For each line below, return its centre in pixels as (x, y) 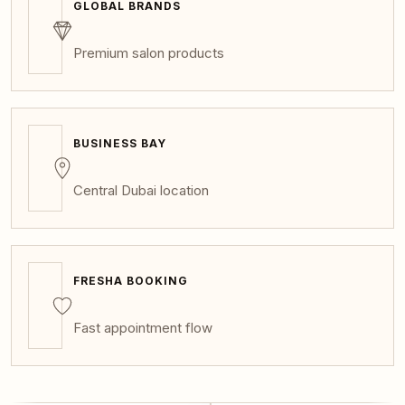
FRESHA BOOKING (131, 281)
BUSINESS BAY (120, 144)
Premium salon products (149, 52)
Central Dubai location (141, 190)
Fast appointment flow (143, 327)
